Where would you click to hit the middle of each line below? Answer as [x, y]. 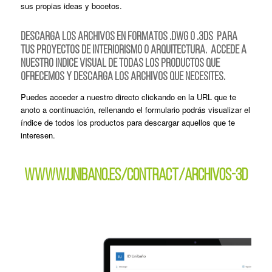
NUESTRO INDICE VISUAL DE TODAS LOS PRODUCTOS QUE [120, 64]
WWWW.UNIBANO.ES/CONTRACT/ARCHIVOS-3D [136, 176]
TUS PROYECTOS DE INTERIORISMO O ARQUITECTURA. [114, 51]
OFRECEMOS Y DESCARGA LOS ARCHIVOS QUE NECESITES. [123, 77]
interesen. [39, 135]
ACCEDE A [228, 51]
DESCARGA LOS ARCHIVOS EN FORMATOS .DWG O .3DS [117, 37]
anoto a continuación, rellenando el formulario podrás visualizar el [135, 110]
